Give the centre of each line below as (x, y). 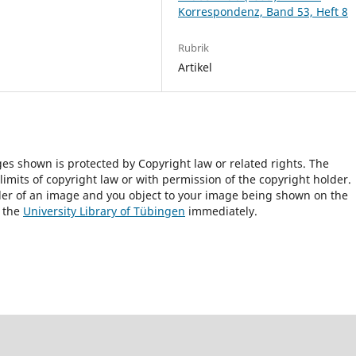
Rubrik (194, 47)
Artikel (195, 67)
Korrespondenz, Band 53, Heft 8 (263, 11)
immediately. (221, 211)
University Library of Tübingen (104, 211)
